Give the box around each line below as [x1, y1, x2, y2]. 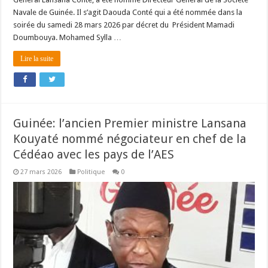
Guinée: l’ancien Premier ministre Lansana [13, 116, 247, 131]
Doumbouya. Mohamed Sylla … [13, 33, 122, 42]
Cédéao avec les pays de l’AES [13, 147, 175, 162]
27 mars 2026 [20, 168, 62, 176]
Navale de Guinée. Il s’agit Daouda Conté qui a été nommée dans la [13, 8, 243, 17]
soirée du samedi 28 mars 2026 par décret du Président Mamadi [13, 20, 235, 30]
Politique [77, 168, 105, 176]
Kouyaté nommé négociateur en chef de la [13, 132, 247, 147]
